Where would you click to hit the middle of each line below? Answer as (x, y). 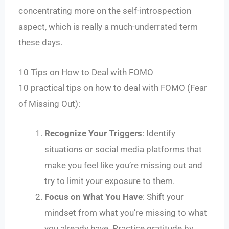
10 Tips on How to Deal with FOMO (86, 72)
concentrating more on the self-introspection (105, 10)
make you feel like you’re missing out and (124, 165)
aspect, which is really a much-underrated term (108, 26)
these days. (41, 42)
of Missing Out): (50, 104)
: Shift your (163, 197)
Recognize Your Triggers (94, 134)
